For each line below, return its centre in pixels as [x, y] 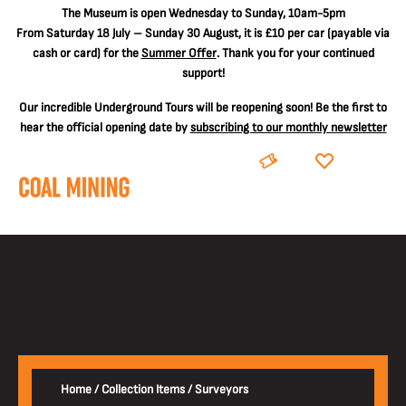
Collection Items [143, 390]
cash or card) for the [87, 53]
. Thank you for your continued [295, 53]
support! [203, 73]
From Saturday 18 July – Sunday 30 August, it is [140, 33]
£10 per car [295, 33]
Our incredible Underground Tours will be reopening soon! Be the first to [203, 107]
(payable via [357, 33]
